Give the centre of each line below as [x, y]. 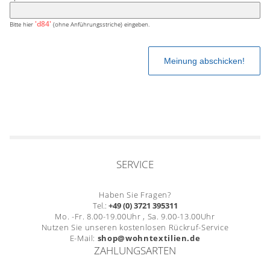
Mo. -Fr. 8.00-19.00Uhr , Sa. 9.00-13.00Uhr [135, 216]
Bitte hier [22, 24]
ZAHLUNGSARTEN [135, 250]
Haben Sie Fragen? [135, 194]
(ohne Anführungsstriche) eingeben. [100, 24]
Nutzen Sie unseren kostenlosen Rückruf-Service [135, 227]
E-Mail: [83, 238]
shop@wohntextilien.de [149, 238]
